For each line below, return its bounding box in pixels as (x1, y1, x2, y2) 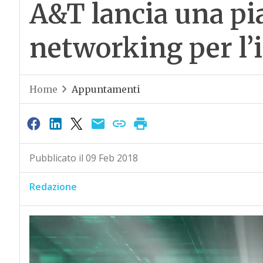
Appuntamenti (71, 83, 140, 96)
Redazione (29, 180, 77, 194)
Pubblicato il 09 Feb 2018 (29, 151, 138, 165)
